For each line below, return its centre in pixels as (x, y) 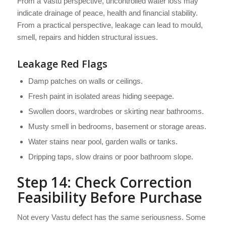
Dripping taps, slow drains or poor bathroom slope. (110, 157)
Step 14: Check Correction (104, 182)
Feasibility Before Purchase (109, 197)
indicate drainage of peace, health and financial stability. (107, 13)
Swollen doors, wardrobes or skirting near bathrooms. (116, 111)
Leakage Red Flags (62, 64)
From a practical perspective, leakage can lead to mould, (110, 25)
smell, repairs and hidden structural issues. (87, 37)
